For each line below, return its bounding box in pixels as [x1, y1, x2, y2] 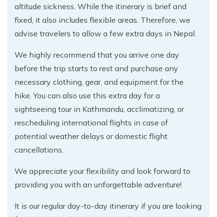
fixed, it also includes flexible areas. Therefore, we [15, 15, 190, 25]
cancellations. [15, 144, 63, 155]
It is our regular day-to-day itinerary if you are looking [15, 201, 201, 211]
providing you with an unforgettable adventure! [15, 179, 182, 189]
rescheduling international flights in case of [15, 117, 168, 127]
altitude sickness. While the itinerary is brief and [15, 1, 186, 11]
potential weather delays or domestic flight [15, 131, 168, 141]
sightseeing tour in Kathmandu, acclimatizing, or [15, 104, 184, 114]
